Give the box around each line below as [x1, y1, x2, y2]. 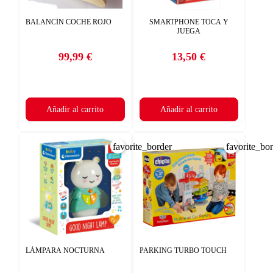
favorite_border [112, 141, 172, 152]
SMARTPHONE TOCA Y [149, 17, 229, 26]
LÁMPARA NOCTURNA [26, 246, 105, 255]
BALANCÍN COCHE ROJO [26, 17, 112, 26]
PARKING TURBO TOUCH [139, 246, 227, 255]
